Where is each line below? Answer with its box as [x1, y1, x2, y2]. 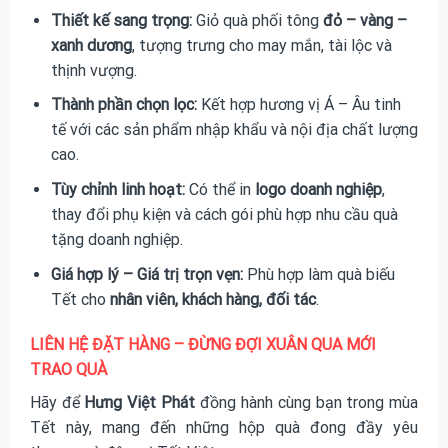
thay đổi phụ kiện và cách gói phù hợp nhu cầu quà [50, 205, 398, 225]
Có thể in [184, 180, 255, 200]
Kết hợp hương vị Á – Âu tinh [196, 95, 401, 115]
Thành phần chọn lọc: [50, 95, 197, 115]
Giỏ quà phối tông [191, 10, 323, 30]
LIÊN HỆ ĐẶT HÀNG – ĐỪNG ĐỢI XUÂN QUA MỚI [29, 335, 376, 355]
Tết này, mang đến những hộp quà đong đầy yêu [29, 418, 419, 438]
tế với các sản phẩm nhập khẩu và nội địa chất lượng [50, 120, 418, 140]
